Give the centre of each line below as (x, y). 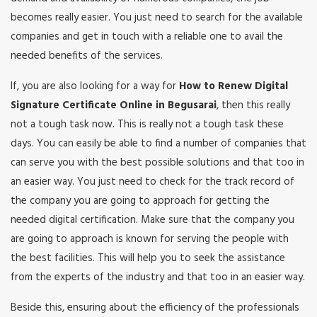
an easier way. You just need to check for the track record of (152, 182)
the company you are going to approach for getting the (140, 201)
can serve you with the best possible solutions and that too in (157, 163)
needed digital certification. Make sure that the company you (152, 220)
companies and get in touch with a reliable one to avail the (147, 37)
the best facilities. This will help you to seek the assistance (148, 259)
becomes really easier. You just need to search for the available (157, 18)
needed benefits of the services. (87, 56)
